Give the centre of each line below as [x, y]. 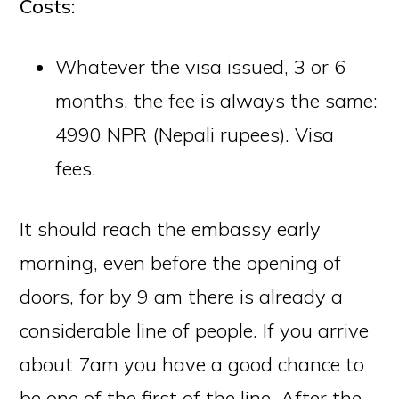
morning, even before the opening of [181, 263]
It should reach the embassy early [171, 229]
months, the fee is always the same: [217, 101]
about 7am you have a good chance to [192, 364]
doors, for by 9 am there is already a [182, 297]
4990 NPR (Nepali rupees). [175, 134]
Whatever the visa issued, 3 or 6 [201, 67]
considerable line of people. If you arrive [195, 330]
